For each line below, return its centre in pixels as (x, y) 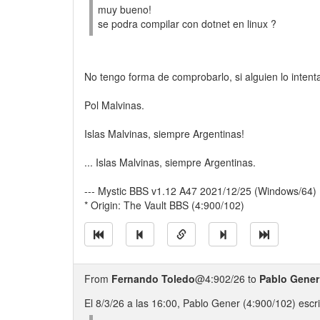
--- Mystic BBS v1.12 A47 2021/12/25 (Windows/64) (200, 191)
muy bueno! (125, 9)
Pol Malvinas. (114, 105)
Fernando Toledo (153, 279)
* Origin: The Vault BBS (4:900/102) (164, 205)
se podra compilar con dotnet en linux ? (187, 24)
